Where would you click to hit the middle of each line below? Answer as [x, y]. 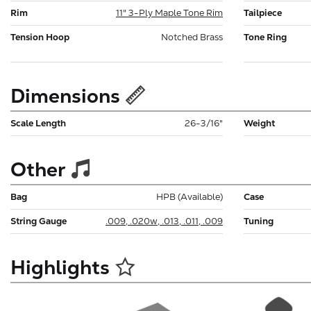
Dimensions [65, 95]
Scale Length [38, 123]
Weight [259, 123]
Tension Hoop [40, 37]
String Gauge [39, 221]
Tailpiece [263, 12]
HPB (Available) [190, 196]
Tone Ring [265, 37]
